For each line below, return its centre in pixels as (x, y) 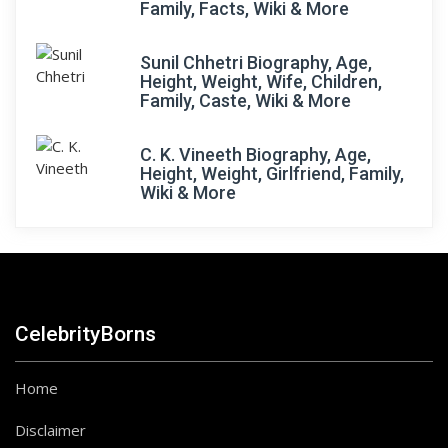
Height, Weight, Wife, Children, (261, 81)
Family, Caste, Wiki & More (245, 100)
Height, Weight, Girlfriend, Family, (272, 173)
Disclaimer (50, 430)
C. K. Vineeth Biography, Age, (255, 154)
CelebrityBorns (85, 334)
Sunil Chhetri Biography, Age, (256, 62)
